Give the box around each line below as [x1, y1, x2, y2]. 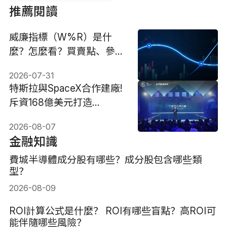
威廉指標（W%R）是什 [9, 30, 112, 43]
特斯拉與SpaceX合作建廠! [9, 82, 122, 94]
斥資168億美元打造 [9, 96, 92, 108]
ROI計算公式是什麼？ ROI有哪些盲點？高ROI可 [9, 205, 216, 217]
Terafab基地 [9, 110, 62, 123]
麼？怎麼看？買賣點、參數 [9, 45, 125, 57]
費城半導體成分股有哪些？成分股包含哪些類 [9, 153, 202, 166]
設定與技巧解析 [9, 59, 77, 71]
